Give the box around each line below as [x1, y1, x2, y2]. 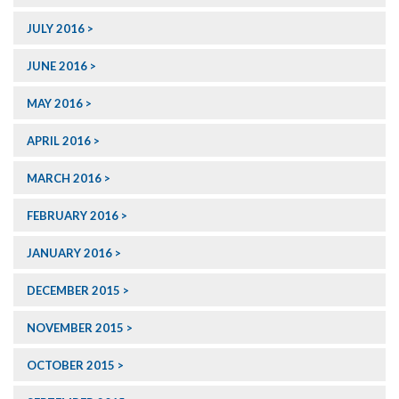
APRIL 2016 [27, 134, 91, 149]
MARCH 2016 [27, 171, 102, 186]
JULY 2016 [27, 21, 85, 37]
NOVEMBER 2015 [27, 321, 124, 336]
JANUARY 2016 [27, 246, 112, 261]
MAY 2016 [27, 96, 83, 111]
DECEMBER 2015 [27, 283, 120, 298]
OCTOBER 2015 [27, 358, 115, 373]
